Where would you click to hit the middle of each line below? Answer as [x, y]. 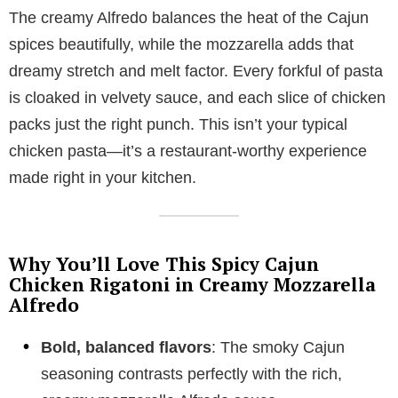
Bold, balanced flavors [126, 347]
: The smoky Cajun [278, 347]
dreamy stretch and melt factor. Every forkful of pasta [196, 71]
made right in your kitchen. [103, 177]
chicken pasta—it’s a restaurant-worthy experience [188, 151]
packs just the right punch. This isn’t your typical [178, 124]
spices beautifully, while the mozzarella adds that [181, 44]
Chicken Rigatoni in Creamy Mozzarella [192, 284]
